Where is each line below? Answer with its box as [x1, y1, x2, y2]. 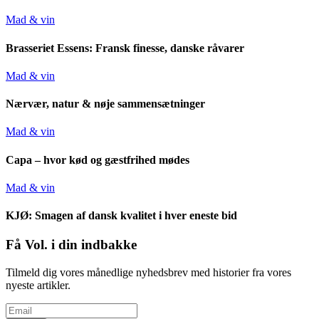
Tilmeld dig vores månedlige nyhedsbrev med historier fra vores [6, 266, 291, 279]
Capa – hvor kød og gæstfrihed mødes [6, 153, 189, 166]
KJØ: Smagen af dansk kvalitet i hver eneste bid [6, 209, 237, 222]
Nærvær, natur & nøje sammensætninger [6, 98, 205, 110]
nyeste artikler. [6, 279, 70, 292]
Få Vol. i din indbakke [6, 237, 137, 253]
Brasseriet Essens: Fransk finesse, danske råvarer [6, 41, 244, 54]
